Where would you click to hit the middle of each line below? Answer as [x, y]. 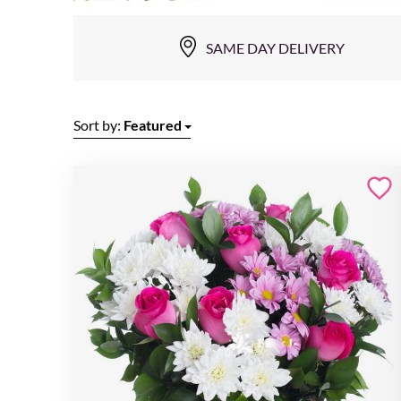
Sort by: [98, 125]
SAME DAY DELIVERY [275, 48]
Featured [153, 125]
